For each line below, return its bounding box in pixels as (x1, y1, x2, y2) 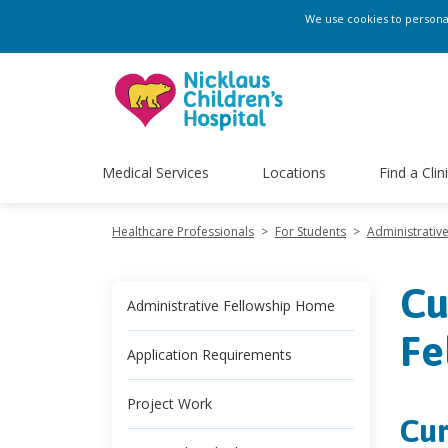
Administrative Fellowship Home (127, 296, 335, 315)
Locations (261, 162, 326, 182)
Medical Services (102, 162, 209, 182)
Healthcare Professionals (112, 223, 254, 240)
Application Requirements (127, 345, 292, 364)
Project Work (127, 394, 212, 413)
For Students (275, 223, 346, 240)
